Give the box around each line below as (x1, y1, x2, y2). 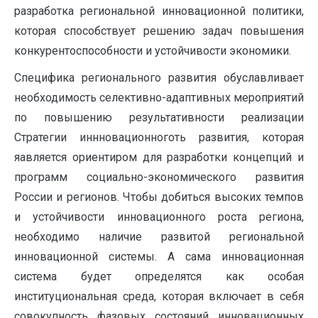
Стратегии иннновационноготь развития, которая (14, 131, 304, 145)
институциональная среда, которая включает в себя (14, 290, 304, 304)
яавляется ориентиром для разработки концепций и (14, 150, 304, 165)
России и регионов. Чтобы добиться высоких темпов (14, 190, 304, 204)
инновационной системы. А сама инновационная (14, 250, 304, 264)
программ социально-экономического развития (14, 170, 304, 185)
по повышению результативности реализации (14, 111, 304, 125)
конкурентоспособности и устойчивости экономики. (14, 44, 291, 58)
